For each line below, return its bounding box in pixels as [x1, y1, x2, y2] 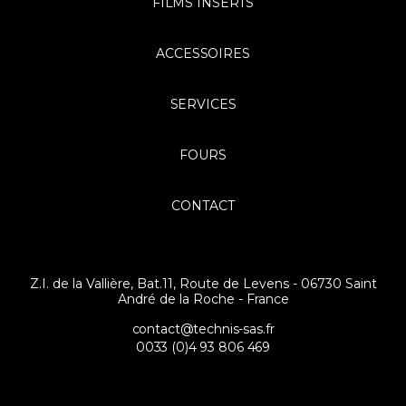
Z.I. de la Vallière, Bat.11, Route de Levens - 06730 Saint [29, 275, 377, 292]
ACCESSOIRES [156, 44, 250, 62]
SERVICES [169, 95, 237, 112]
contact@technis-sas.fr [131, 320, 275, 337]
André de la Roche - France [117, 290, 289, 307]
